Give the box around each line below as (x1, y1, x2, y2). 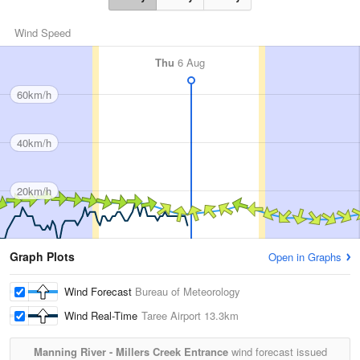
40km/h (17, 134, 51, 150)
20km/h (17, 182, 51, 198)
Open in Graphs (268, 249, 342, 265)
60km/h (17, 86, 51, 102)
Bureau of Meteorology (135, 284, 240, 300)
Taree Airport (141, 308, 201, 324)
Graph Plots (10, 248, 75, 265)
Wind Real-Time (64, 308, 141, 324)
